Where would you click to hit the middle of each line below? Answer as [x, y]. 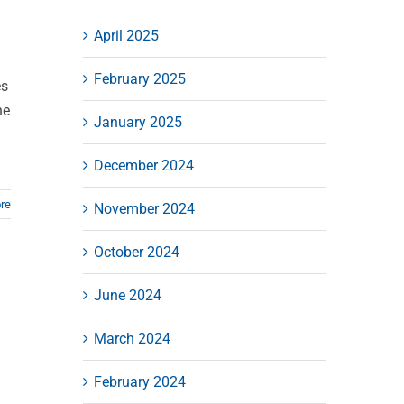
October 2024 [136, 252]
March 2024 [132, 338]
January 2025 [138, 122]
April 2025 [126, 35]
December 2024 [143, 165]
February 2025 [139, 78]
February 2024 [139, 381]
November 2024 [144, 208]
